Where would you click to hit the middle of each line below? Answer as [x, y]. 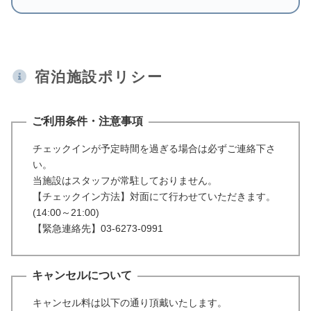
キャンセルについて [82, 276]
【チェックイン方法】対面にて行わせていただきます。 [154, 196]
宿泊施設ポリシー [99, 77]
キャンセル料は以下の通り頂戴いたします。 [129, 303]
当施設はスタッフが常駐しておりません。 [125, 180]
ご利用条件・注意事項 [87, 121]
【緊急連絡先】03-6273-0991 [98, 228]
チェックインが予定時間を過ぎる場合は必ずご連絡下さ [154, 148]
